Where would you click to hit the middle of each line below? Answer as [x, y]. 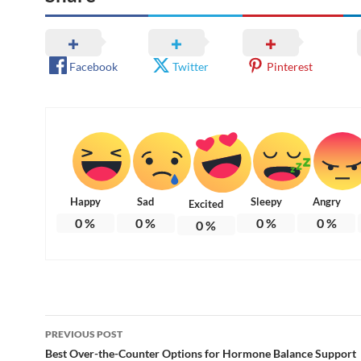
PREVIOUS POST [84, 334]
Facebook [93, 67]
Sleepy [266, 201]
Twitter [191, 67]
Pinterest [289, 67]
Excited [206, 203]
